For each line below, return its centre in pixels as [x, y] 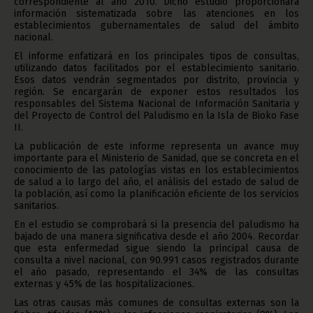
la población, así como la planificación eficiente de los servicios [156, 194]
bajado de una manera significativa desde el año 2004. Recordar [156, 236]
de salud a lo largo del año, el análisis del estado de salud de [156, 182]
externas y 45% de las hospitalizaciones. [104, 284]
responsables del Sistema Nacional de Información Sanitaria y [156, 103]
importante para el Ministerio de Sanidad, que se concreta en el [156, 158]
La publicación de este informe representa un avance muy [156, 146]
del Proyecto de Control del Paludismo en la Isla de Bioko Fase [156, 115]
